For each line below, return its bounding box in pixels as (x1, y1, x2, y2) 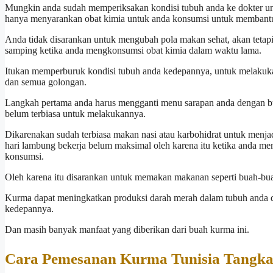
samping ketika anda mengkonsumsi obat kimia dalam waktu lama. (5, 45, 261, 56)
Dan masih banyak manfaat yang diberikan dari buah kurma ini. (5, 224, 249, 235)
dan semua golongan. (5, 77, 87, 88)
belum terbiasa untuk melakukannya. (5, 108, 146, 119)
